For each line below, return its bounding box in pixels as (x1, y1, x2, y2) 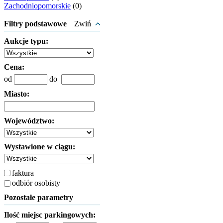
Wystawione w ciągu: (4, 142, 75, 151)
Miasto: (4, 90, 29, 98)
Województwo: (4, 116, 54, 125)
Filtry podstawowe (4, 19, 67, 28)
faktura (12, 168, 34, 177)
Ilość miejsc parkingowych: (4, 211, 96, 219)
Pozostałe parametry (4, 193, 73, 202)
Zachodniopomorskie (4, 1, 71, 10)
